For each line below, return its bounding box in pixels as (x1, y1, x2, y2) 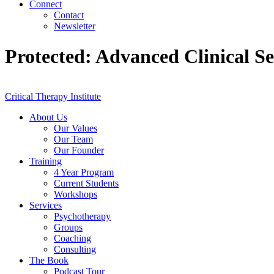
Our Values (54, 123, 97, 134)
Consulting (54, 244, 96, 255)
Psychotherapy (54, 211, 111, 222)
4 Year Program (54, 167, 114, 178)
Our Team (54, 134, 93, 145)
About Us (29, 112, 67, 123)
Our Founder (54, 145, 104, 156)
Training (29, 156, 62, 167)
